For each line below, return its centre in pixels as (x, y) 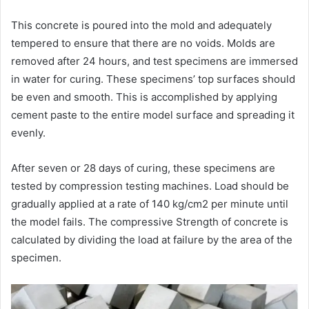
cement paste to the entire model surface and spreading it (153, 115)
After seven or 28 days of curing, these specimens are (143, 168)
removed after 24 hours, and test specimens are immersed (154, 61)
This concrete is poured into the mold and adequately (141, 26)
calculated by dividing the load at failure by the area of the (152, 240)
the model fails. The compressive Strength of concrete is (150, 222)
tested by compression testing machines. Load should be (150, 186)
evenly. (28, 133)
